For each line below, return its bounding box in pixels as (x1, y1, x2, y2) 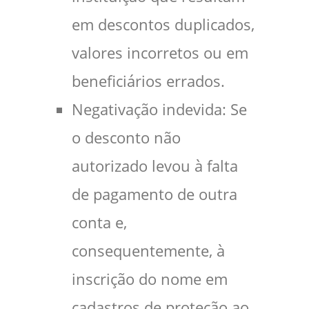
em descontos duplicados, (72, 14, 255, 34)
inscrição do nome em (72, 269, 228, 289)
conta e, (72, 212, 127, 232)
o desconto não (72, 128, 181, 148)
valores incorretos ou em (72, 43, 248, 63)
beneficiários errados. (72, 71, 225, 91)
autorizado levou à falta (72, 156, 238, 176)
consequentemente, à (72, 241, 225, 261)
